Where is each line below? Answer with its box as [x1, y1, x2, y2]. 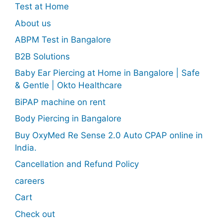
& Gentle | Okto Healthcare [15, 80, 122, 90]
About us [15, 18, 51, 28]
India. [15, 142, 37, 153]
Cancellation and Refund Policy [15, 159, 139, 169]
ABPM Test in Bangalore [15, 35, 111, 45]
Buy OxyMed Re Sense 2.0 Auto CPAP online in [15, 130, 203, 140]
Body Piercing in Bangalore [15, 113, 121, 123]
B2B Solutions [15, 51, 70, 61]
